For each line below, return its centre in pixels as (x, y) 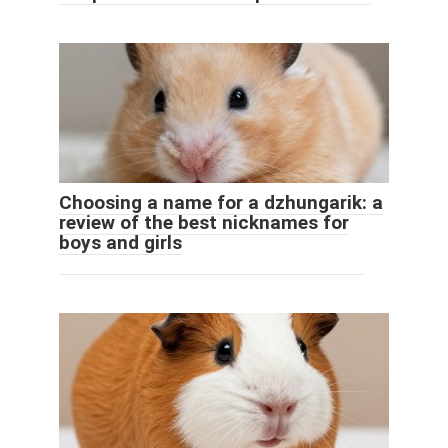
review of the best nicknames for (204, 223)
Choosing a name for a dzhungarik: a (221, 203)
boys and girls (120, 243)
